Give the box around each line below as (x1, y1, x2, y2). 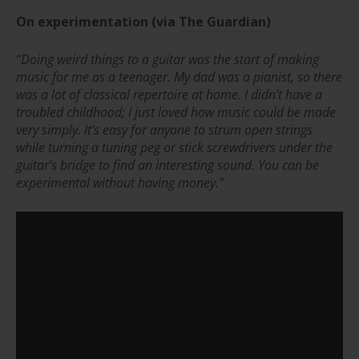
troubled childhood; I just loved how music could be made (16, 103, 336, 122)
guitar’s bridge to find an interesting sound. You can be (16, 156, 319, 175)
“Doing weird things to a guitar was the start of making (16, 50, 319, 69)
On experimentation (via (16, 13, 175, 31)
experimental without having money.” (16, 174, 224, 192)
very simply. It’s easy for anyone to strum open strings (16, 121, 313, 139)
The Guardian (179, 13, 266, 31)
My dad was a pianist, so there (174, 68, 342, 87)
